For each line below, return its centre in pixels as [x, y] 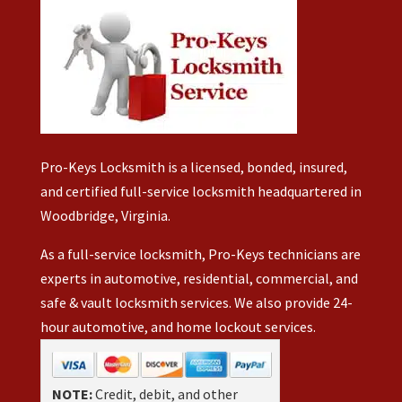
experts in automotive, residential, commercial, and [199, 279]
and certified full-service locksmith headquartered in [201, 192]
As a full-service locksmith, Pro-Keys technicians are [200, 254]
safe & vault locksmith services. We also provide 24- [196, 303]
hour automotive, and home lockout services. [178, 327]
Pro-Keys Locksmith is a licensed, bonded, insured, [193, 167]
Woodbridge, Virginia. [105, 216]
